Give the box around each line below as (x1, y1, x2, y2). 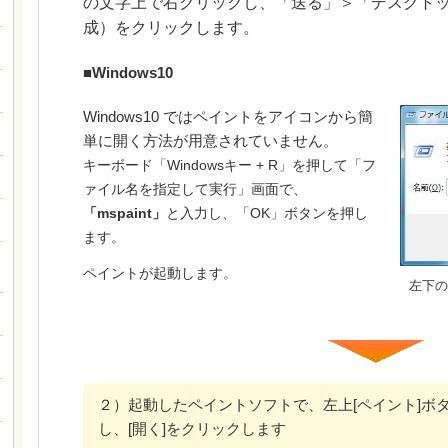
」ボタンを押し (270, 205, 368, 222)
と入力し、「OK (166, 205, 270, 222)
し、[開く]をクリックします (98, 420, 286, 438)
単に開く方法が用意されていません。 (83, 132, 338, 150)
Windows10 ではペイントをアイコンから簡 (83, 108, 373, 126)
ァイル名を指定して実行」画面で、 (83, 181, 307, 198)
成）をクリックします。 (83, 19, 259, 37)
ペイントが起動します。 (83, 265, 237, 282)
